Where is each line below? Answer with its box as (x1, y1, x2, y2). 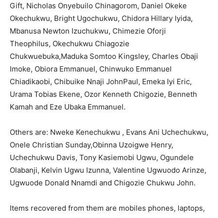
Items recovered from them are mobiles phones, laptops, (10, 203, 205, 213)
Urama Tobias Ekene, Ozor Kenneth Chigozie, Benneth (10, 90, 197, 99)
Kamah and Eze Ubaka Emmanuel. (10, 102, 126, 112)
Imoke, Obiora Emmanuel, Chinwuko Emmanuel (10, 64, 172, 74)
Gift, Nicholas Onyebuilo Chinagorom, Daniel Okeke (10, 1, 187, 11)
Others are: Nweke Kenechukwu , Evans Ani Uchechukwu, (10, 127, 208, 137)
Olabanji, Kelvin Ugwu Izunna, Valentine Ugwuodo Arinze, (10, 165, 206, 175)
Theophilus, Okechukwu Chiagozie (10, 39, 129, 49)
